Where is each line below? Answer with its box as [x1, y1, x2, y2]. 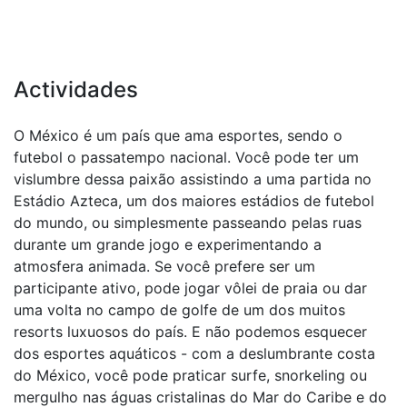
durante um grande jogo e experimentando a [14, 235, 322, 253]
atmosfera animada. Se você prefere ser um [14, 257, 315, 275]
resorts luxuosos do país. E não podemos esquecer [14, 323, 367, 341]
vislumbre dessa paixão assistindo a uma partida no [14, 170, 372, 188]
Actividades [14, 76, 138, 103]
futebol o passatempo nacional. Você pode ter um [14, 148, 359, 166]
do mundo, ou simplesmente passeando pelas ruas [14, 213, 362, 232]
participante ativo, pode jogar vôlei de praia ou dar [14, 279, 367, 297]
